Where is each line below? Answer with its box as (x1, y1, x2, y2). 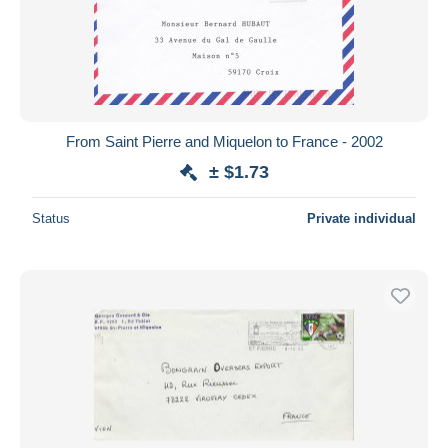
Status (32, 210, 70, 226)
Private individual (307, 210, 416, 226)
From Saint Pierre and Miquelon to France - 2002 (65, 132, 383, 150)
